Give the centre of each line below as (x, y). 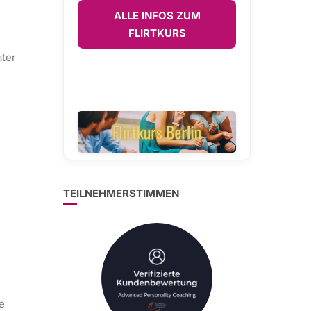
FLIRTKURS (157, 33)
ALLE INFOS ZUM (157, 16)
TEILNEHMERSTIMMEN (121, 193)
